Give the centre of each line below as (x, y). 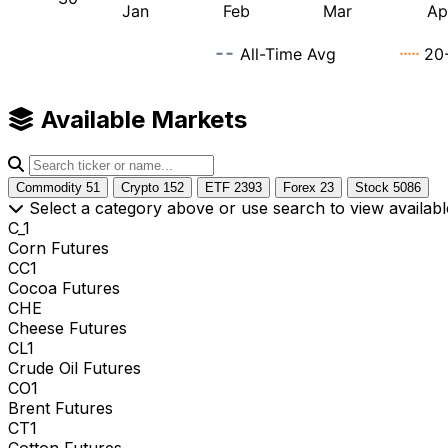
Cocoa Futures (64, 287)
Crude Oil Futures (74, 367)
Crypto (142, 187)
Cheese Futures (67, 327)
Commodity (51, 187)
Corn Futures (58, 247)
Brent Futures (60, 407)
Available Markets (141, 119)
